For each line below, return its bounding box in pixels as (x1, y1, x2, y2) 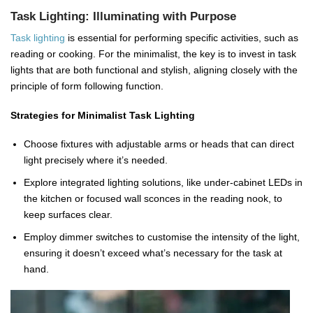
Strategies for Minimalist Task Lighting (10, 109, 195, 121)
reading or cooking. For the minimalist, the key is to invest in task (10, 48, 296, 59)
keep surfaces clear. (23, 209, 112, 220)
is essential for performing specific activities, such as (65, 31, 298, 43)
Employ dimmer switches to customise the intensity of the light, (23, 231, 300, 242)
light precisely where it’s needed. (23, 154, 168, 166)
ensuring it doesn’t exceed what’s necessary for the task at (23, 247, 282, 259)
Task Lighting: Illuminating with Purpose (10, 9, 236, 24)
